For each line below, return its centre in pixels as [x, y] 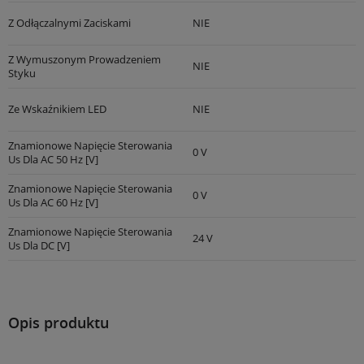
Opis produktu [58, 323]
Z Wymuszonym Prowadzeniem [84, 59]
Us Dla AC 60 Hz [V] [53, 202]
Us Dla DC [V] [39, 245]
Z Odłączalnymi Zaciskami [69, 23]
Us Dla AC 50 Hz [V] [53, 159]
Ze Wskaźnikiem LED [57, 109]
